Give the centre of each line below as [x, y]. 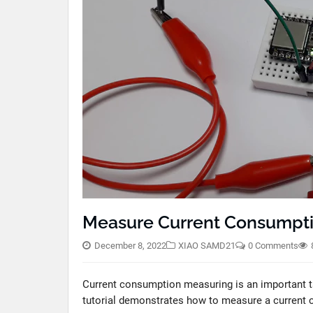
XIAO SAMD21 [207, 246]
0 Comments [273, 246]
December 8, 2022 [130, 246]
